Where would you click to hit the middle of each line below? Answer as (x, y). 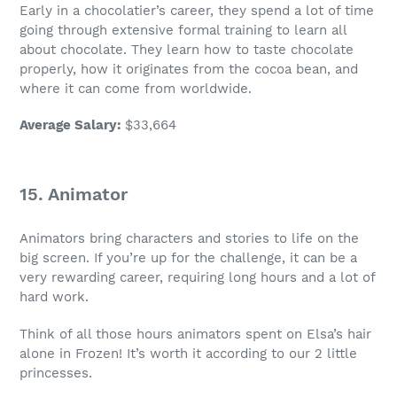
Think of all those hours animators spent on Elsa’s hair (195, 334)
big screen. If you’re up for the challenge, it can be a (188, 258)
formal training (225, 30)
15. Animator (74, 194)
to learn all (309, 30)
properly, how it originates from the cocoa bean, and (189, 69)
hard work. (54, 297)
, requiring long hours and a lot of (267, 278)
